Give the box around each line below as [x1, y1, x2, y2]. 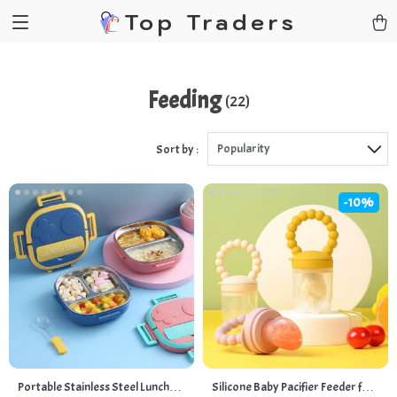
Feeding [147, 86, 221, 115]
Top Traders [123, 8, 298, 36]
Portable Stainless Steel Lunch [18, 379, 169, 394]
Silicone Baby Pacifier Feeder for [212, 379, 374, 394]
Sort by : [156, 141, 198, 157]
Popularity [217, 141, 270, 156]
